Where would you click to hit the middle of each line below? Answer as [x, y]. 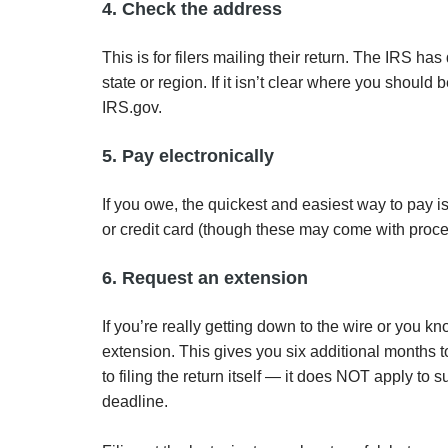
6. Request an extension [205, 278]
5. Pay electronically [188, 156]
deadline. [135, 401]
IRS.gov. [132, 107]
